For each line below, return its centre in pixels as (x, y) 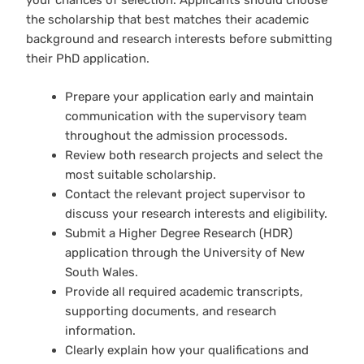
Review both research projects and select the (193, 155)
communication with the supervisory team (185, 116)
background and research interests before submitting (179, 39)
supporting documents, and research (170, 311)
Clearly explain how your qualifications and (186, 350)
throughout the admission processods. (176, 135)
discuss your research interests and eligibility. (196, 213)
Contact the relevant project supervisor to (185, 194)
